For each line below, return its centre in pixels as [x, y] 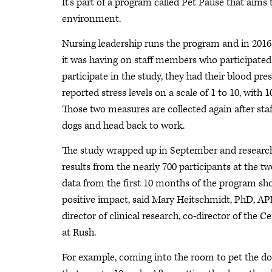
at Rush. [79, 233]
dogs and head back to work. [123, 126]
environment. [91, 19]
